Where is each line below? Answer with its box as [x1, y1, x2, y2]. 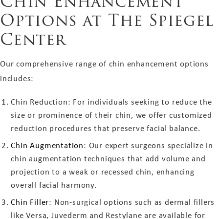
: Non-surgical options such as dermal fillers [49, 196, 215, 207]
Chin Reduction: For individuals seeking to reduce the [11, 96, 212, 107]
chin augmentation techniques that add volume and [11, 153, 206, 164]
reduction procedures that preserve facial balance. [11, 122, 200, 133]
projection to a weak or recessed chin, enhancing [11, 166, 195, 177]
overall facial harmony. [11, 179, 97, 190]
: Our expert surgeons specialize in [84, 139, 214, 151]
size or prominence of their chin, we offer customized [11, 109, 212, 120]
